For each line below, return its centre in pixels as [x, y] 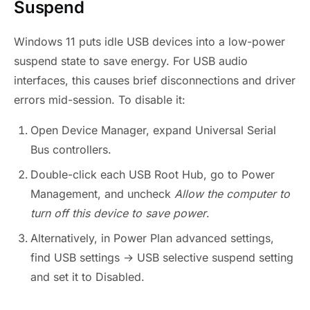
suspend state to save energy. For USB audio [131, 61]
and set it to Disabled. [88, 276]
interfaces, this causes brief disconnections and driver [155, 80]
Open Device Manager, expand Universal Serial [153, 130]
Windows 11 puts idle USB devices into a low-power [149, 41]
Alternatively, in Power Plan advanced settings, [152, 238]
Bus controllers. [71, 149]
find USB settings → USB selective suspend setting [162, 257]
